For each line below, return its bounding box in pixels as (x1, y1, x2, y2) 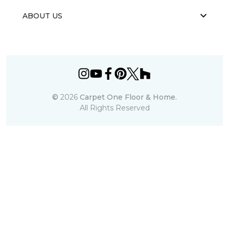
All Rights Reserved (79, 103, 150, 112)
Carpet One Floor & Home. (80, 92, 177, 102)
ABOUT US (22, 11, 62, 20)
